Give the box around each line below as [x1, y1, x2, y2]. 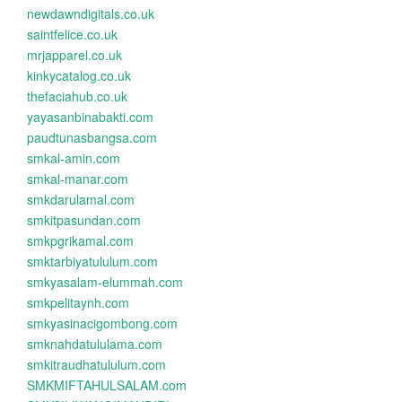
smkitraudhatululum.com [27, 355, 166, 373]
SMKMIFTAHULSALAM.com [27, 376, 187, 394]
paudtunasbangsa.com [27, 128, 157, 146]
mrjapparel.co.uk [27, 46, 122, 64]
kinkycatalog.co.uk [27, 66, 131, 84]
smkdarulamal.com [27, 190, 135, 208]
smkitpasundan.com [27, 211, 141, 229]
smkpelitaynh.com [27, 293, 129, 311]
